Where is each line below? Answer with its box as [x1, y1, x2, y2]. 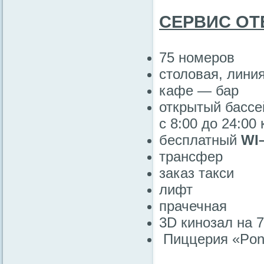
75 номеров [159, 49, 235, 65]
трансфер [159, 148, 223, 164]
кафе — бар [159, 82, 239, 98]
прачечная [159, 198, 227, 214]
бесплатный [159, 132, 241, 148]
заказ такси [159, 165, 234, 181]
